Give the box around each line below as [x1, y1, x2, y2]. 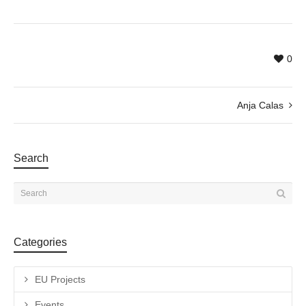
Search [14, 152, 48, 165]
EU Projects [35, 274, 85, 286]
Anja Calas [237, 100, 283, 111]
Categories [14, 236, 67, 249]
